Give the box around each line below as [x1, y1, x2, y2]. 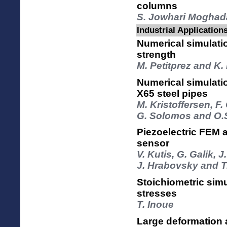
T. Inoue [137, 199, 174, 210]
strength [137, 49, 176, 60]
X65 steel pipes [137, 88, 208, 99]
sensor [137, 138, 169, 149]
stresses [137, 187, 177, 199]
